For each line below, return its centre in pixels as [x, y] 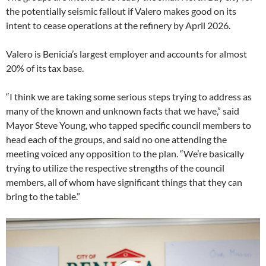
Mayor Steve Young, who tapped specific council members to [129, 125]
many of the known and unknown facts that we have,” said [123, 111]
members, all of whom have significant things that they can [124, 182]
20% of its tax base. [45, 68]
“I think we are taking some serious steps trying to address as [129, 97]
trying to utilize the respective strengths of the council [115, 168]
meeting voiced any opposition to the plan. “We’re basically [125, 154]
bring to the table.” [43, 197]
